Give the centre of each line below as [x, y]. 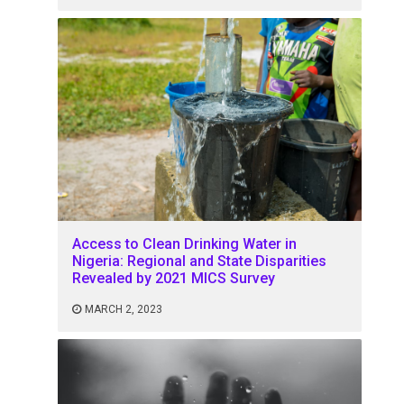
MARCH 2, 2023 [124, 309]
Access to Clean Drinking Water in [185, 243]
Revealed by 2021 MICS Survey [174, 278]
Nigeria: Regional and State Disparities [200, 261]
